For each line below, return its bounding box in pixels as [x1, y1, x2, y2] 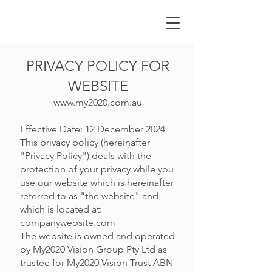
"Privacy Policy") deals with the [20, 150, 151, 161]
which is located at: [20, 203, 102, 215]
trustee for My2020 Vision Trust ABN [20, 257, 173, 268]
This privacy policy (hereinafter [20, 137, 150, 148]
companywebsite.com [20, 217, 115, 228]
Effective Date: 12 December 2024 [20, 123, 165, 135]
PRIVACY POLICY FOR [26, 57, 169, 75]
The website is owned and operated [20, 230, 175, 242]
